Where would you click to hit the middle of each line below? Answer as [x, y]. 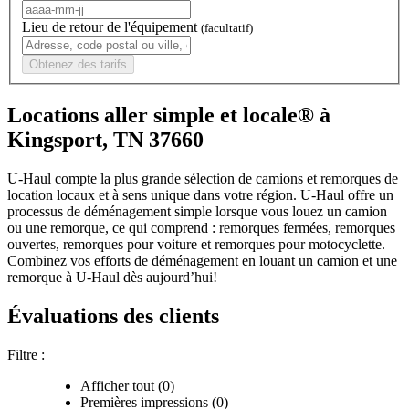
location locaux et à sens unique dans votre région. [154, 195]
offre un [369, 195]
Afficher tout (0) [127, 386]
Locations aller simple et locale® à [169, 115]
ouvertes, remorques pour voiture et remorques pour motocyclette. [196, 245]
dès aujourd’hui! [168, 278]
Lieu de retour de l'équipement [111, 27]
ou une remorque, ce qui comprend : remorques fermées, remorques [201, 228]
